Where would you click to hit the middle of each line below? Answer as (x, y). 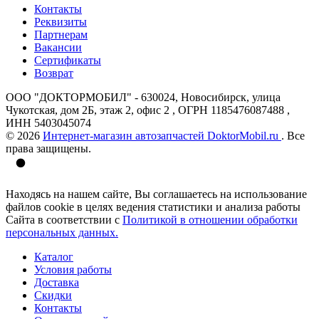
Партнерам (61, 34)
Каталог (54, 256)
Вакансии (58, 47)
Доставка (57, 282)
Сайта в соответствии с (64, 219)
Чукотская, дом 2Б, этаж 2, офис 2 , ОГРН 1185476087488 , (148, 110)
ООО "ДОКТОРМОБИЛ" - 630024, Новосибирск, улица (143, 97)
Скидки (53, 295)
